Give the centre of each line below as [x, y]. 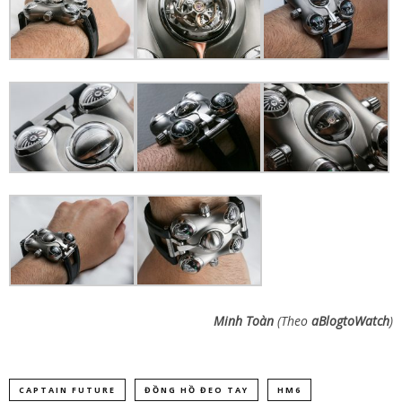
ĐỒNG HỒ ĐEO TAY [197, 389]
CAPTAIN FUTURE [67, 389]
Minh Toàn [245, 320]
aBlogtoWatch [349, 320]
